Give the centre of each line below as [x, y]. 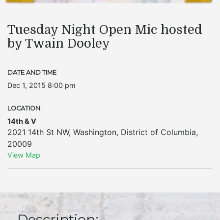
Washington [95, 132]
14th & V [22, 121]
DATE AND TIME [32, 72]
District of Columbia [158, 132]
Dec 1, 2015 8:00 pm [41, 85]
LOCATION [24, 108]
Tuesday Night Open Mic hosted [105, 30]
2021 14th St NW [38, 132]
